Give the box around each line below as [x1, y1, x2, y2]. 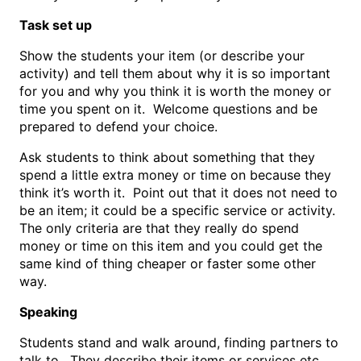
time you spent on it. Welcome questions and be [19, 101, 317, 118]
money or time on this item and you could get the [19, 238, 322, 255]
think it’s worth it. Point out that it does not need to [19, 185, 338, 201]
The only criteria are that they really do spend [19, 220, 299, 237]
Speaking [19, 304, 77, 321]
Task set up [19, 17, 92, 34]
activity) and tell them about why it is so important [19, 65, 330, 82]
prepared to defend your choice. [19, 118, 218, 135]
